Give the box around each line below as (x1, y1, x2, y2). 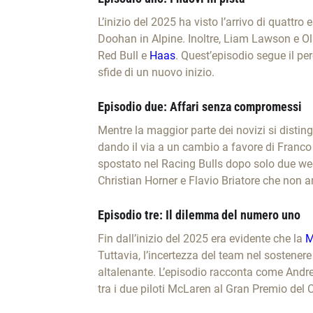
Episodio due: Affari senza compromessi (97, 99, 302, 115)
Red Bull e (97, 49, 150, 63)
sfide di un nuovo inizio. (97, 66, 214, 80)
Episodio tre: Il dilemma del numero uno (97, 208, 300, 223)
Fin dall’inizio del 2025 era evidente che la (97, 232, 305, 246)
